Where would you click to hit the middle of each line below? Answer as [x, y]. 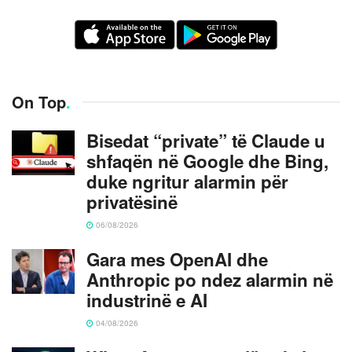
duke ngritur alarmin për [187, 181]
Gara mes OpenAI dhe [177, 259]
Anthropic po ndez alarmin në [210, 279]
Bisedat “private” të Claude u [206, 140]
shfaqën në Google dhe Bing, [207, 161]
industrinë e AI [147, 300]
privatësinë [132, 202]
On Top [39, 101]
